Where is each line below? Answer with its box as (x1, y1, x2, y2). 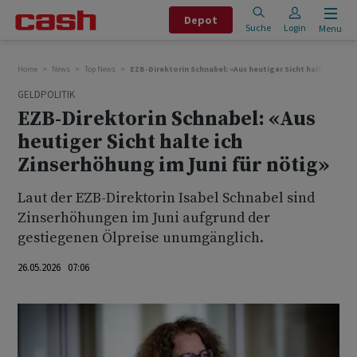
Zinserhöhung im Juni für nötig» (18, 153, 329, 178)
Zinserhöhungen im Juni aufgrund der (18, 209, 270, 227)
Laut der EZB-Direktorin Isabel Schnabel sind (18, 189, 315, 207)
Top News (84, 64, 116, 74)
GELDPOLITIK (18, 88, 75, 101)
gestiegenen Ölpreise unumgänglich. (18, 229, 264, 247)
